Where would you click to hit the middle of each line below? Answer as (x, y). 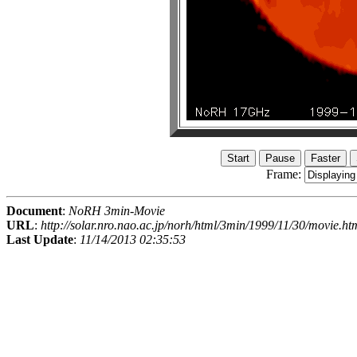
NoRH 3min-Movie (117, 211)
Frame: (285, 175)
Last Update (40, 240)
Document (34, 211)
